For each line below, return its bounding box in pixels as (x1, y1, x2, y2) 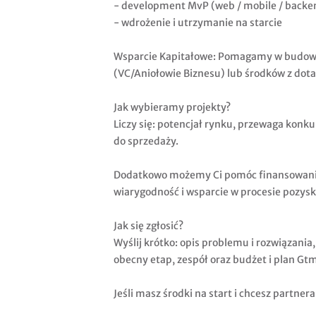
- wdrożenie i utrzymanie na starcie (114, 16, 282, 30)
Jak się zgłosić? (114, 219, 183, 233)
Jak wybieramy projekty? (114, 101, 231, 114)
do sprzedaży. (114, 135, 178, 148)
